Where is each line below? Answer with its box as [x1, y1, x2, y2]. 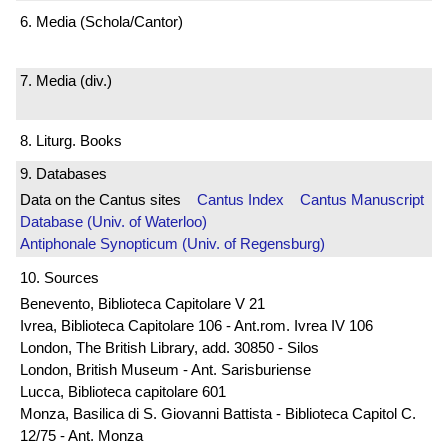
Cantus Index [197, 191, 284, 209]
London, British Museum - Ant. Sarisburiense [20, 360, 311, 378]
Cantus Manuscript [300, 191, 424, 209]
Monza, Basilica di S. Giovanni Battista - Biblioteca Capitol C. [20, 404, 416, 422]
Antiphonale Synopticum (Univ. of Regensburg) [20, 235, 325, 253]
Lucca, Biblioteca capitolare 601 [20, 382, 226, 400]
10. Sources [20, 268, 99, 286]
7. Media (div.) [20, 72, 112, 90]
